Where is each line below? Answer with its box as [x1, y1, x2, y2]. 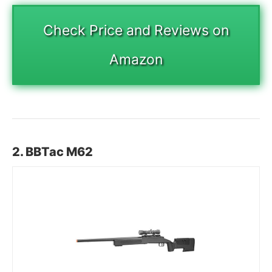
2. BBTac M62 [12, 144, 93, 160]
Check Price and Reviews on [43, 22, 229, 39]
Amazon [109, 51, 163, 69]
